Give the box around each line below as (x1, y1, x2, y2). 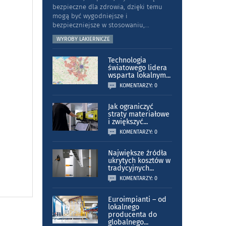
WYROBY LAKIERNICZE (56, 36, 110, 43)
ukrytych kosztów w (107, 156, 171, 165)
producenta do (107, 210, 157, 219)
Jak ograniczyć (107, 102, 153, 111)
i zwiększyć (107, 118, 143, 127)
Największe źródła (107, 149, 167, 158)
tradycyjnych (107, 164, 149, 173)
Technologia (107, 56, 146, 65)
